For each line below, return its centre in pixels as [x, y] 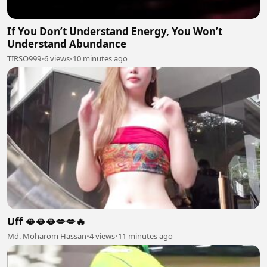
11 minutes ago [145, 236]
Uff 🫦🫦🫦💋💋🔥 [46, 221]
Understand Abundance [67, 44]
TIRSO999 [24, 58]
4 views [102, 236]
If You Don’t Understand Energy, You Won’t [115, 31]
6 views [57, 58]
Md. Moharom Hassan [47, 236]
